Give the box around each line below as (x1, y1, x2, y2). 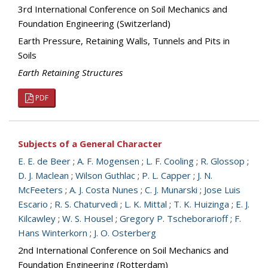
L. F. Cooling (146, 155, 194, 167)
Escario (18, 198, 48, 210)
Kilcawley (18, 212, 56, 224)
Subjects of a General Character (18, 138, 162, 150)
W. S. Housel (62, 212, 113, 224)
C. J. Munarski (145, 184, 197, 196)
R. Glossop (200, 155, 245, 167)
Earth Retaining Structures (18, 66, 123, 78)
